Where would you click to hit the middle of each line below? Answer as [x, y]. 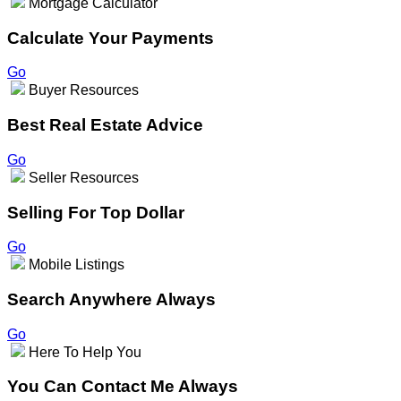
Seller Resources [84, 177]
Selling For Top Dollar [96, 212]
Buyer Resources [84, 90]
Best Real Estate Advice [105, 125]
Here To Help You [85, 352]
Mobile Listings [77, 265]
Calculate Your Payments [111, 38]
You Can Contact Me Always [123, 387]
